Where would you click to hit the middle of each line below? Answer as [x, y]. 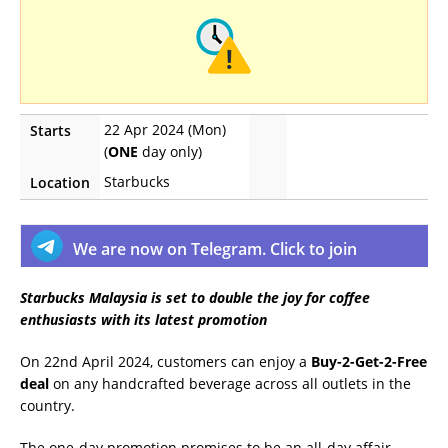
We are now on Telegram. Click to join [215, 248]
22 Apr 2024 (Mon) [165, 129]
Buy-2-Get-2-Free [369, 361]
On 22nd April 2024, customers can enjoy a [165, 361]
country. [47, 405]
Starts [50, 130]
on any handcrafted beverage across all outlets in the [230, 383]
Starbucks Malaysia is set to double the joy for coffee [195, 297]
